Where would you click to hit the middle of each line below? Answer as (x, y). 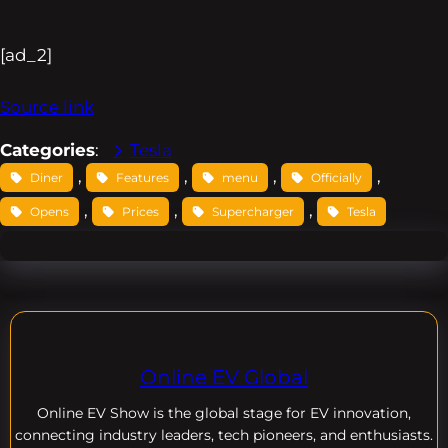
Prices (140, 211)
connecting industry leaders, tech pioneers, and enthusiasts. (224, 435)
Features (142, 177)
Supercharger (253, 211)
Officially (336, 177)
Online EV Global (224, 377)
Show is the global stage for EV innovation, (260, 413)
